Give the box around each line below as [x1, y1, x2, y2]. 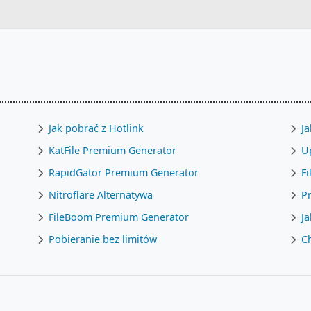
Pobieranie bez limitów [49, 233, 158, 246]
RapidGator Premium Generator [49, 166, 199, 179]
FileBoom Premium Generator [49, 210, 190, 224]
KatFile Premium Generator [49, 144, 177, 157]
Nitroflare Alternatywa [49, 188, 153, 201]
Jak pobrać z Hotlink [49, 121, 144, 135]
